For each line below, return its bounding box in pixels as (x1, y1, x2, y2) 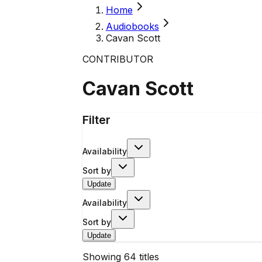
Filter (82, 112, 111, 127)
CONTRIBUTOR (82, 53, 153, 65)
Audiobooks (105, 20, 159, 32)
